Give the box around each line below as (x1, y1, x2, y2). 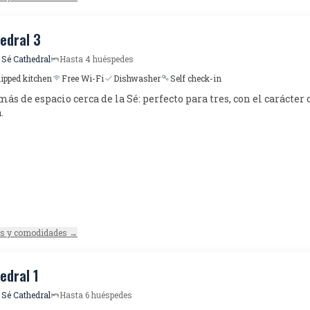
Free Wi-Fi (62, 73, 104, 84)
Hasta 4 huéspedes (60, 53, 134, 64)
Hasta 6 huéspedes (60, 289, 132, 300)
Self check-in (170, 73, 221, 84)
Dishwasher (113, 73, 161, 84)
